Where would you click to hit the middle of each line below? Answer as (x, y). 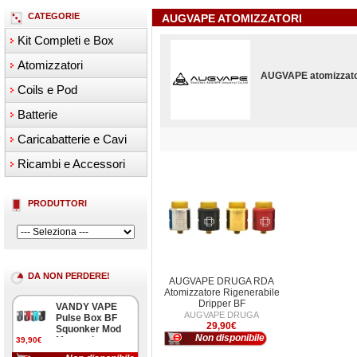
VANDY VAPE (86, 307)
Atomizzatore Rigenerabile (222, 292)
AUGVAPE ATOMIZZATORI (232, 18)
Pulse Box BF (86, 318)
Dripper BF (222, 304)
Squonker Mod (88, 329)
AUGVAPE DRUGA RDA (222, 281)
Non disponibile (230, 338)
